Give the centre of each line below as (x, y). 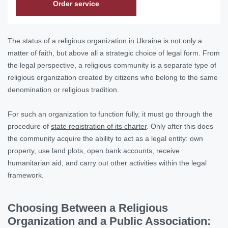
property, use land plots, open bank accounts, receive (94, 150)
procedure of (29, 126)
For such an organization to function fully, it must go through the (110, 114)
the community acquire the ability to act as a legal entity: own (105, 138)
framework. (26, 175)
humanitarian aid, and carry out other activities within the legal (107, 163)
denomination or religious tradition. (63, 89)
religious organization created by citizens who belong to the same (113, 77)
